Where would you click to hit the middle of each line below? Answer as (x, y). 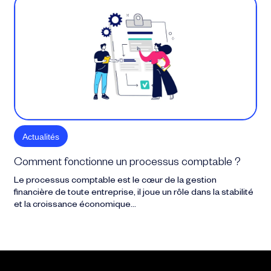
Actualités (41, 136)
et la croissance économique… (75, 205)
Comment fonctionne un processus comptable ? (128, 163)
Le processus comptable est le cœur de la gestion (116, 181)
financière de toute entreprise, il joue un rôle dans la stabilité (134, 193)
